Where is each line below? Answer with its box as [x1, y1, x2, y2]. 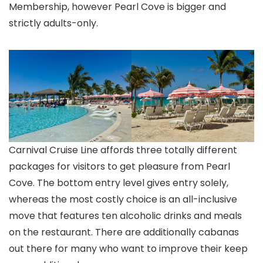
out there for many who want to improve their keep [9, 241, 248, 255]
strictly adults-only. [9, 16, 98, 31]
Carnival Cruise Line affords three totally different [9, 143, 237, 157]
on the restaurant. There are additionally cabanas [9, 225, 239, 239]
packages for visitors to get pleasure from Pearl [9, 159, 230, 173]
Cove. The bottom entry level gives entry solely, [9, 176, 228, 190]
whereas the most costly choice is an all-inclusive [9, 192, 237, 206]
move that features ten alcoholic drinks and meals [9, 208, 242, 222]
